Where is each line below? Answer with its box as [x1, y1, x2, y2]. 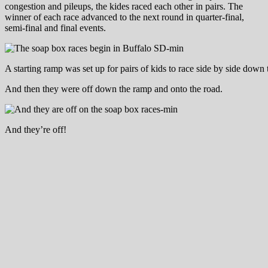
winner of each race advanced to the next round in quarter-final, [5, 11, 244, 22]
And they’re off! [5, 124, 66, 135]
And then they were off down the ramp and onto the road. [5, 83, 223, 94]
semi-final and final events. [5, 22, 106, 33]
